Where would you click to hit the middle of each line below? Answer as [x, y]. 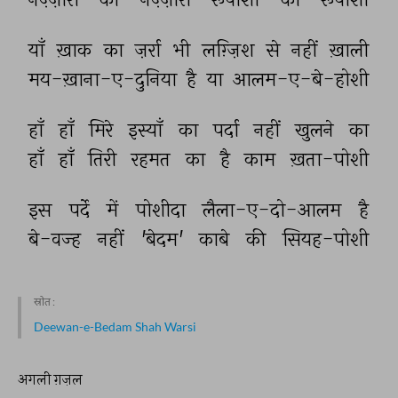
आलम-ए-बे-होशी [302, 79]
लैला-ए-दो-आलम [275, 210]
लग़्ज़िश [230, 50]
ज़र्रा [151, 50]
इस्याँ [148, 130]
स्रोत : [44, 302]
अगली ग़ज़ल [50, 379]
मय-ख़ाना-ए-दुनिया [105, 79]
